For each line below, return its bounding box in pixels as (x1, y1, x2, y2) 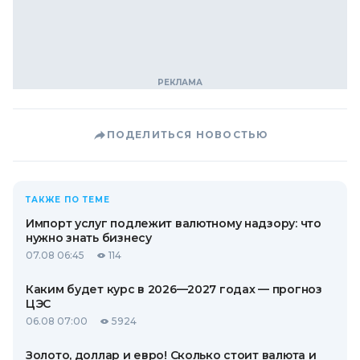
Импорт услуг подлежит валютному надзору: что (26, 215, 321, 231)
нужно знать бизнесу (26, 230, 152, 245)
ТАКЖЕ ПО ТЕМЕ (26, 194, 110, 205)
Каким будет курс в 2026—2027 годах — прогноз (26, 281, 322, 297)
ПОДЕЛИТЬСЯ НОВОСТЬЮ (106, 128, 268, 141)
